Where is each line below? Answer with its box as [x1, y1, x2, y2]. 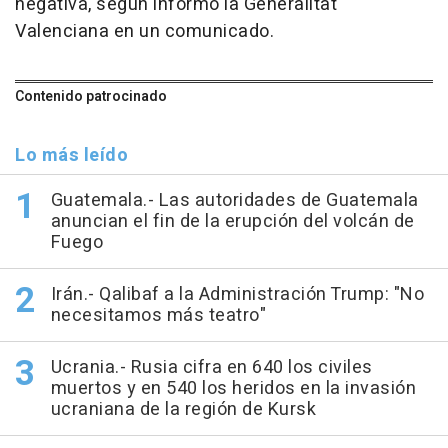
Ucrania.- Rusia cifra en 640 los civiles [50, 354, 373, 382]
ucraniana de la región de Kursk [50, 396, 316, 424]
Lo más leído [15, 142, 128, 170]
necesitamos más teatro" [50, 302, 266, 330]
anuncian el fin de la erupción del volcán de [50, 208, 415, 236]
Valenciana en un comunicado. [15, 18, 274, 46]
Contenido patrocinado [15, 86, 167, 108]
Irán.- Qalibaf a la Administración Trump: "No [50, 281, 424, 309]
